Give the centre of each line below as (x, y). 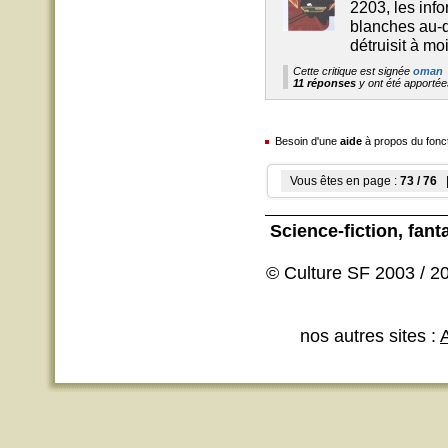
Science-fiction (334, 231)
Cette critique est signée (353, 71)
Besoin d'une (304, 141)
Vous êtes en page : (340, 181)
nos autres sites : (370, 336)
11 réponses (324, 83)
